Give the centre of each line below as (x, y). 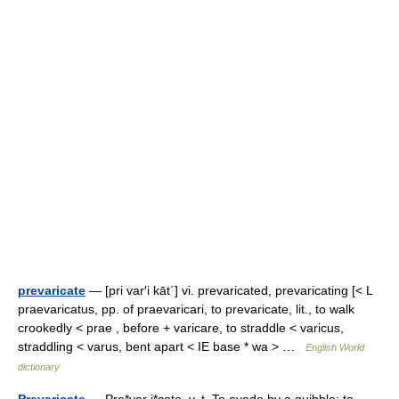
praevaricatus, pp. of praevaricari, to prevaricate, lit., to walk (186, 309)
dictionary (39, 367)
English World (335, 347)
